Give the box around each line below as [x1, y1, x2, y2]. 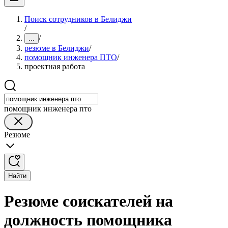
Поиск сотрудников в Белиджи [24, 15, 132, 23]
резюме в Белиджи [24, 44, 89, 52]
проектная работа [24, 62, 85, 71]
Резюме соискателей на [4, 192, 173, 211]
